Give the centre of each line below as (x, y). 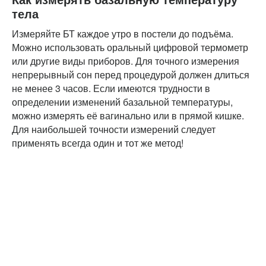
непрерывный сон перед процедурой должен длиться (131, 74)
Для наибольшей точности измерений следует (114, 129)
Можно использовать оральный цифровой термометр (130, 47)
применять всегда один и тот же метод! (98, 142)
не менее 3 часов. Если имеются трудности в (111, 88)
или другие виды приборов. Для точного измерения (126, 61)
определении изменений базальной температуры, (122, 102)
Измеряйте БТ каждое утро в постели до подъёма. (123, 33)
